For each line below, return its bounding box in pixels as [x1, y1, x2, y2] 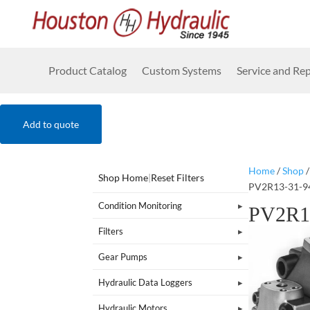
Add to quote [23, 118, 79, 130]
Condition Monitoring [98, 199, 183, 211]
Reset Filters [151, 171, 205, 183]
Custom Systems [142, 64, 221, 77]
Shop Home [98, 171, 149, 183]
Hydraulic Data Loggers [98, 276, 193, 288]
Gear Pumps [98, 250, 148, 262]
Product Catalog [48, 64, 127, 77]
